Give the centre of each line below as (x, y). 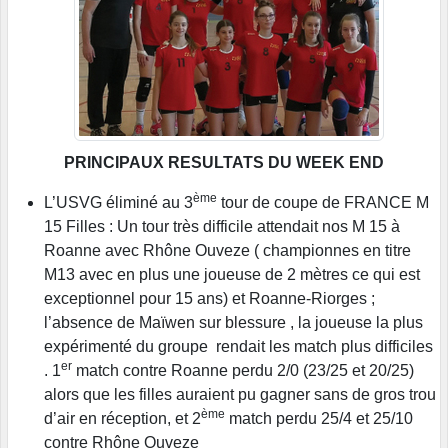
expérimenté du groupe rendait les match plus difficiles (238, 347)
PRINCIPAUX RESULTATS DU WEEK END (224, 163)
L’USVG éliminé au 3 (118, 203)
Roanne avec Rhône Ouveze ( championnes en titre (227, 251)
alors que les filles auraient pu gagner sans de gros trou (240, 395)
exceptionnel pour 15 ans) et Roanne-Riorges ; (211, 299)
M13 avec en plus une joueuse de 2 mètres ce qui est (232, 275)
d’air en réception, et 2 (122, 419)
